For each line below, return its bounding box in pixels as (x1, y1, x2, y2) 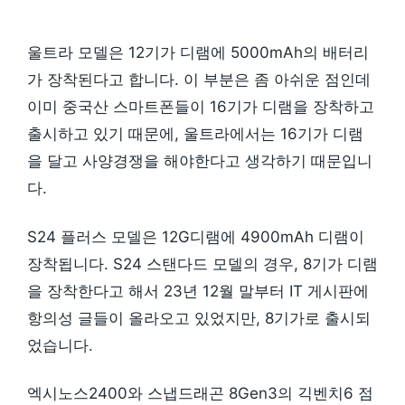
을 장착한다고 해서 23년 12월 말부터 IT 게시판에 (27, 281, 369, 300)
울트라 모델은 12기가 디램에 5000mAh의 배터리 (27, 42, 369, 61)
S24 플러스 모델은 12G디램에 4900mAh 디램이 (27, 227, 364, 246)
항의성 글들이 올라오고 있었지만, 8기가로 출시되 (27, 308, 371, 327)
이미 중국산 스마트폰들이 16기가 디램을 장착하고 (27, 97, 374, 116)
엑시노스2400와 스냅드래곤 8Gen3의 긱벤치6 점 (27, 384, 373, 403)
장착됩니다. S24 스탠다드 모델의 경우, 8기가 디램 (27, 254, 378, 273)
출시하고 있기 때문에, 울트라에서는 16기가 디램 (27, 124, 363, 143)
